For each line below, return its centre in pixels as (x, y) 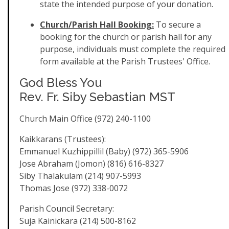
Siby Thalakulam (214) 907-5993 (80, 176)
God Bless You (61, 83)
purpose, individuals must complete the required (133, 49)
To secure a (177, 25)
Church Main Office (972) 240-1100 (85, 119)
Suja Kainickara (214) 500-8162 (78, 221)
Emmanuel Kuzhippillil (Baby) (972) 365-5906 (104, 151)
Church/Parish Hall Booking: (97, 25)
